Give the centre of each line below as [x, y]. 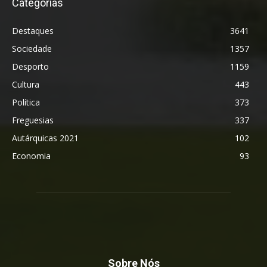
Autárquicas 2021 [45, 138]
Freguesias [33, 120]
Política [26, 103]
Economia [31, 156]
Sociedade [32, 49]
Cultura [26, 85]
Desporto [30, 67]
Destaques [33, 31]
